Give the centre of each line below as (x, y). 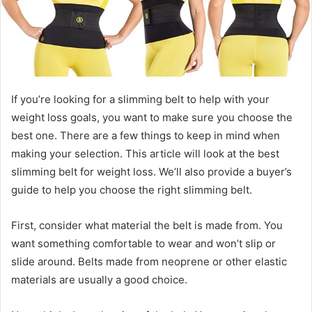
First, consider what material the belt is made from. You (147, 225)
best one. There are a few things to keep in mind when (146, 135)
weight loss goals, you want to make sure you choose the (152, 117)
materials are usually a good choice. (101, 280)
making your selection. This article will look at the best (145, 154)
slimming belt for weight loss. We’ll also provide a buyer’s (151, 172)
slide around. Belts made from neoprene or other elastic (149, 262)
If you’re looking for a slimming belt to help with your (140, 99)
